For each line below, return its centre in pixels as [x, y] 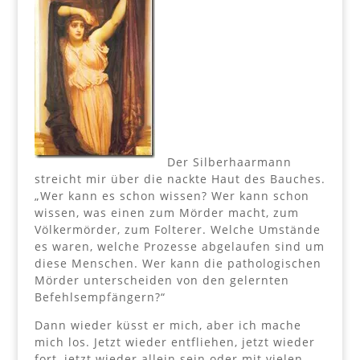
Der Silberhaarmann [229, 162]
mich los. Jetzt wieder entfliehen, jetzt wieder [174, 342]
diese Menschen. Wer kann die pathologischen [178, 264]
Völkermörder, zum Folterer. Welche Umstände [177, 230]
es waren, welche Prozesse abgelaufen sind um [179, 247]
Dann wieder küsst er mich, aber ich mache [168, 325]
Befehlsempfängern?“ [100, 297]
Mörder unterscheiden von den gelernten [162, 280]
